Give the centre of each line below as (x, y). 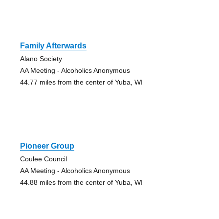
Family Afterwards (53, 45)
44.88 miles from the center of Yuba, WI (81, 182)
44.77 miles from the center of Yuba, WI (81, 82)
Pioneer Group (47, 146)
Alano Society (41, 58)
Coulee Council (43, 159)
